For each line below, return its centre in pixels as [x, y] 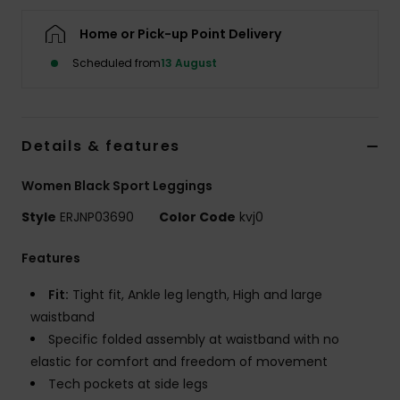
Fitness [346, 150]
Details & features [101, 146]
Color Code [197, 217]
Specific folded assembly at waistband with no [194, 340]
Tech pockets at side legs [128, 384]
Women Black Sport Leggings [117, 186]
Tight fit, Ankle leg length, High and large [196, 295]
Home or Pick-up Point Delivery [180, 34]
